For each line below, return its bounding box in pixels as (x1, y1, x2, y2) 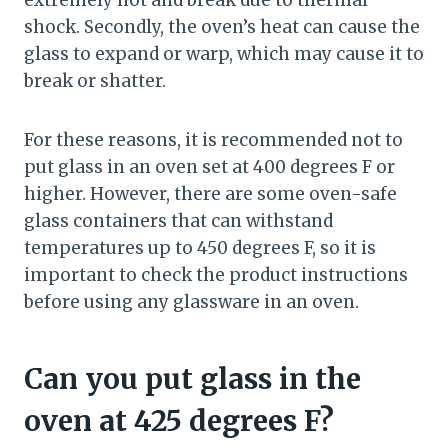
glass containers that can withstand (24, 210, 333, 233)
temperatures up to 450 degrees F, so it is (24, 237, 376, 260)
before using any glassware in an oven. (24, 291, 359, 314)
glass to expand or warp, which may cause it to (24, 43, 424, 66)
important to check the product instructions (24, 264, 408, 287)
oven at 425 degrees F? (24, 403, 334, 440)
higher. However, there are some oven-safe (24, 183, 397, 206)
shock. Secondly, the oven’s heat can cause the (24, 16, 420, 39)
